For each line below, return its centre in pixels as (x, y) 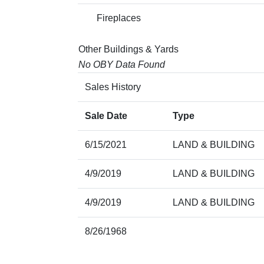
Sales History (113, 87)
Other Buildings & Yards (128, 49)
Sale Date (106, 116)
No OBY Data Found (122, 65)
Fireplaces (113, 18)
